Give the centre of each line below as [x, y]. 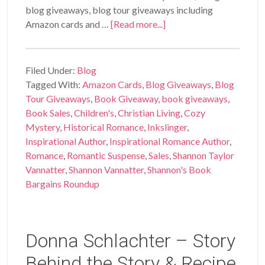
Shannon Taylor [204, 156]
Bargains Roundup [63, 184]
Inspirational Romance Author [170, 141]
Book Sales [48, 113]
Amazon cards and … [68, 24]
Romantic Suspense [106, 156]
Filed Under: [51, 70]
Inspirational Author [66, 141]
